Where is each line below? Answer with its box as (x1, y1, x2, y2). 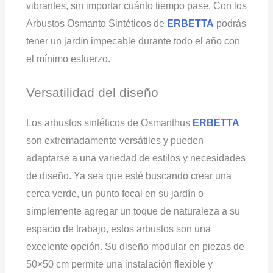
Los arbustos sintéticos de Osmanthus (26, 118, 193, 129)
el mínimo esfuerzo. (26, 53, 110, 64)
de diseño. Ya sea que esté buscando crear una (26, 171, 232, 182)
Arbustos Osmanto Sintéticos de (26, 18, 167, 29)
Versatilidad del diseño (26, 85, 158, 100)
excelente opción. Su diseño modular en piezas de (26, 241, 244, 252)
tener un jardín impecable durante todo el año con (26, 35, 240, 46)
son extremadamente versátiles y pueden (26, 135, 204, 146)
